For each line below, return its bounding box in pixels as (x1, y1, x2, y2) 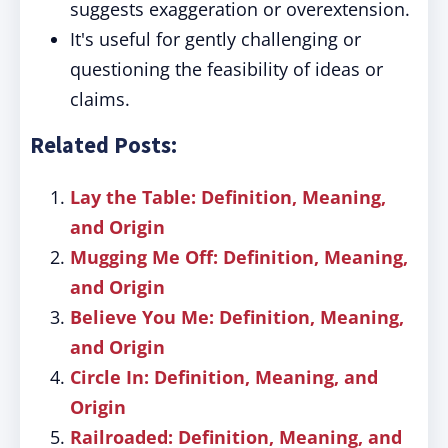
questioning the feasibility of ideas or (70, 57, 383, 81)
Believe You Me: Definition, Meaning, (70, 305, 404, 329)
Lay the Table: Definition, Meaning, (70, 185, 386, 209)
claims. (70, 87, 130, 111)
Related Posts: (30, 131, 177, 159)
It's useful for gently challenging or (70, 27, 361, 51)
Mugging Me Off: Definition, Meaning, (70, 245, 408, 269)
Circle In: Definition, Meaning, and (70, 365, 378, 389)
